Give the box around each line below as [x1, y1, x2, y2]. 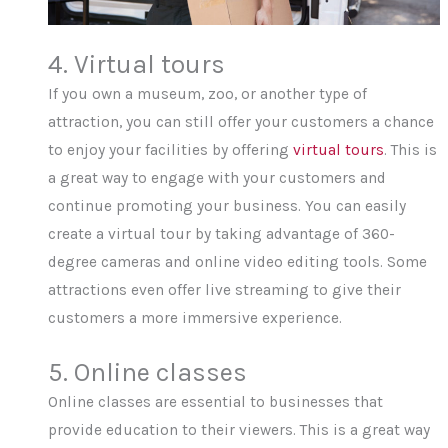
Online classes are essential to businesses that [48, 393, 384, 412]
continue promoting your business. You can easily [48, 197, 407, 216]
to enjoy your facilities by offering [48, 141, 294, 160]
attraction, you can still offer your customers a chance [48, 113, 435, 132]
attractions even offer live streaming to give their [48, 281, 402, 300]
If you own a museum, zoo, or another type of [48, 85, 368, 104]
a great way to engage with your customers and [48, 169, 387, 188]
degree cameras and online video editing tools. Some [48, 253, 428, 272]
